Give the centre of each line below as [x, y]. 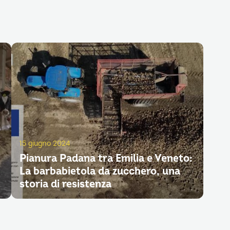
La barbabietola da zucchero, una [100, 171]
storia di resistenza [65, 184]
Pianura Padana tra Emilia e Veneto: [106, 159]
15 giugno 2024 [44, 144]
